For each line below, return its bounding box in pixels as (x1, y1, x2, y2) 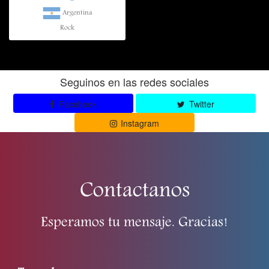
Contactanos (79, 178, 190, 205)
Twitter (186, 97, 214, 110)
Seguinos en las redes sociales (60, 73, 209, 89)
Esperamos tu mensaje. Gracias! (41, 214, 228, 232)
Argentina (60, 8, 92, 17)
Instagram (118, 116, 160, 129)
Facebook (56, 97, 97, 110)
